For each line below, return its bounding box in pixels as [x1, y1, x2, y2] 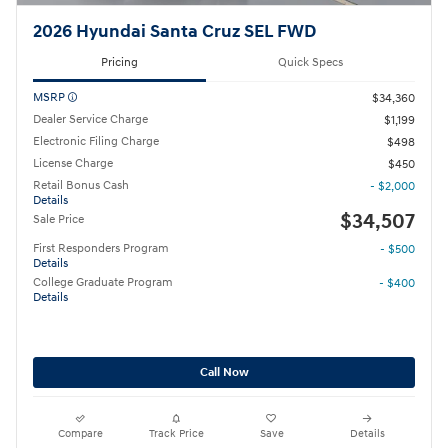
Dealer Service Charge [33, 111, 148, 127]
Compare [58, 427, 104, 441]
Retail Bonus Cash [33, 177, 129, 193]
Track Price [148, 427, 204, 441]
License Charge [33, 155, 113, 171]
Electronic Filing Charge [33, 133, 159, 149]
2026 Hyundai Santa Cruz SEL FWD [33, 21, 316, 44]
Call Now [199, 364, 249, 380]
